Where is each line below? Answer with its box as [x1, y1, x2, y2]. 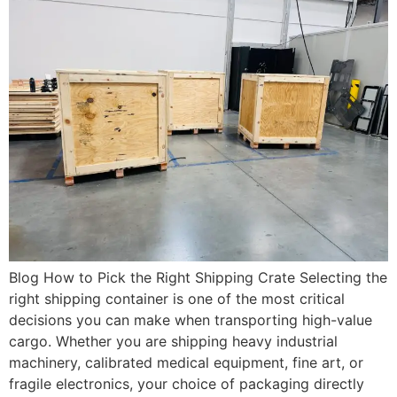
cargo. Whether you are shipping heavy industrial [9, 331, 338, 350]
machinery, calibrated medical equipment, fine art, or [9, 353, 363, 371]
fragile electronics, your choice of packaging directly [9, 374, 364, 393]
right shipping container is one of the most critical [9, 289, 345, 307]
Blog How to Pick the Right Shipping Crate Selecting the [9, 268, 387, 286]
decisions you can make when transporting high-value [9, 310, 372, 329]
